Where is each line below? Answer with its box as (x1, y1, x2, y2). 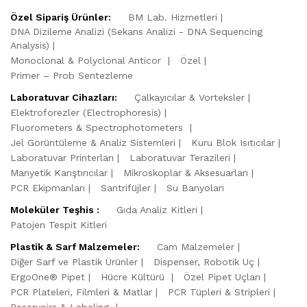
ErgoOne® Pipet (10, 271, 85, 282)
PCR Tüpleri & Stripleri (168, 286, 270, 297)
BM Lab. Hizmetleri (128, 11, 217, 23)
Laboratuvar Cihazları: (10, 91, 117, 103)
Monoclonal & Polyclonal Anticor (10, 54, 164, 66)
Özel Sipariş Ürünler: (10, 11, 111, 23)
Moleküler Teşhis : (10, 204, 99, 215)
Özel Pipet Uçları (184, 271, 260, 282)
